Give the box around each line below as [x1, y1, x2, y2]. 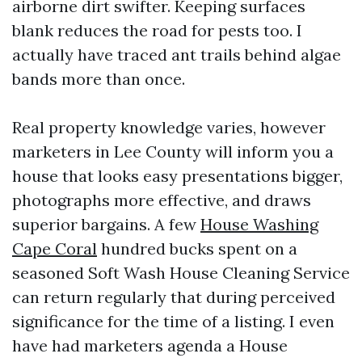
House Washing [200, 214, 318, 234]
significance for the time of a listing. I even [12, 311, 335, 331]
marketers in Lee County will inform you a [12, 141, 334, 162]
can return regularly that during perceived [12, 287, 335, 307]
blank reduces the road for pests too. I [12, 20, 302, 40]
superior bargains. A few [12, 214, 200, 234]
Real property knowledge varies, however [12, 117, 326, 137]
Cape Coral [12, 238, 97, 259]
